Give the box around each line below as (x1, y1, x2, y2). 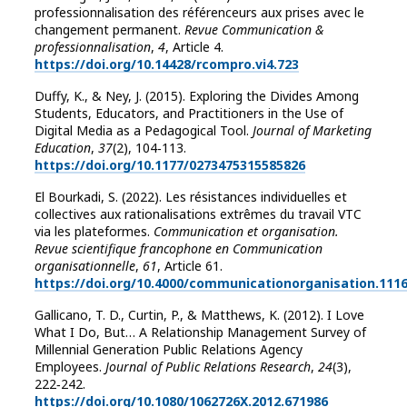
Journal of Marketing (253, 122, 372, 140)
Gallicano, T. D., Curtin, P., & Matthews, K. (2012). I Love (35, 306, 364, 324)
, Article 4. (165, 38, 223, 56)
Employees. (35, 358, 105, 376)
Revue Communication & (184, 21, 323, 39)
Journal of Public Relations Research (105, 358, 311, 376)
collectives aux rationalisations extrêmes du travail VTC (35, 205, 362, 223)
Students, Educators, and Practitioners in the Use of (35, 104, 343, 123)
